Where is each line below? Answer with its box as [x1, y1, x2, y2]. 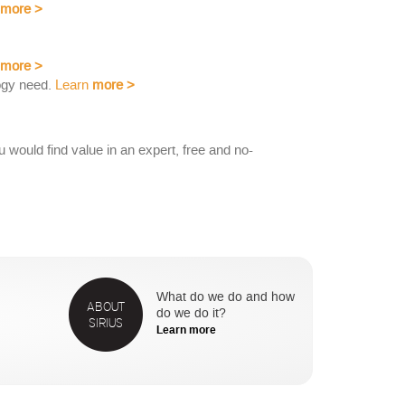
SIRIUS [88, 316, 123, 331]
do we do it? [155, 308, 226, 321]
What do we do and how [155, 292, 295, 305]
